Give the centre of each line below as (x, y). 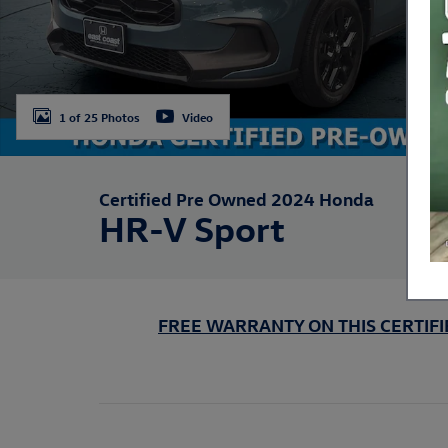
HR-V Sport (192, 227)
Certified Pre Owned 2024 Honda (236, 198)
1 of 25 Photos (99, 116)
